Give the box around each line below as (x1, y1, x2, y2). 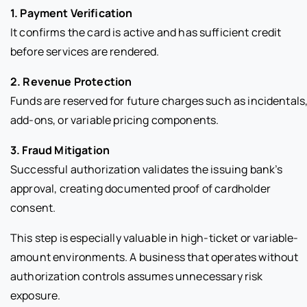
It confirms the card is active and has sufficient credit (10, 24, 282, 40)
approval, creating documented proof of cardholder (10, 180, 271, 196)
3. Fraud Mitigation (10, 142, 110, 158)
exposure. (10, 287, 61, 303)
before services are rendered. (10, 43, 160, 59)
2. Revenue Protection (10, 73, 132, 89)
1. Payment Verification (10, 5, 133, 21)
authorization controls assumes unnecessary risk (10, 268, 263, 284)
